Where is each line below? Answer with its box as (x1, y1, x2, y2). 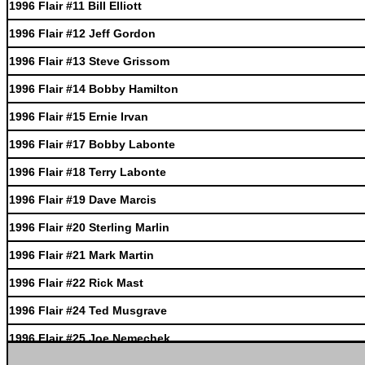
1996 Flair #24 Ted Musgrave (9, 304, 167, 317)
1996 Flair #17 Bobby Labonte (9, 138, 175, 151)
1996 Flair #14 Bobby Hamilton (9, 82, 178, 95)
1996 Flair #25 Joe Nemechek (9, 332, 170, 345)
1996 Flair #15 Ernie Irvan (9, 110, 148, 123)
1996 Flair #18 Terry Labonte (9, 165, 166, 178)
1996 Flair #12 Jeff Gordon (9, 27, 156, 40)
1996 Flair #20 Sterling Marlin (9, 221, 169, 234)
